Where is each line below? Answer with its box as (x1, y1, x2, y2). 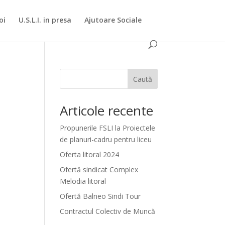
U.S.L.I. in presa (19, 15, 72, 25)
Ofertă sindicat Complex (60, 165, 139, 174)
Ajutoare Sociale (84, 15, 142, 25)
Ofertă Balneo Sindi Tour (60, 191, 141, 201)
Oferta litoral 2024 (60, 150, 120, 159)
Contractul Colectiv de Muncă (60, 206, 156, 216)
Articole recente (60, 101, 154, 120)
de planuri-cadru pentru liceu (60, 135, 152, 144)
